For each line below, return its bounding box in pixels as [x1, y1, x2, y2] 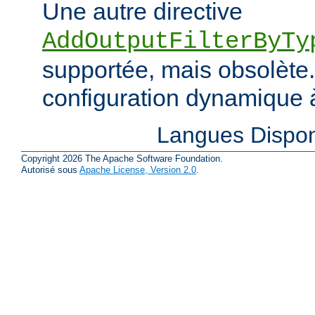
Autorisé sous [21, 165, 79, 176]
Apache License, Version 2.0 [79, 165, 196, 176]
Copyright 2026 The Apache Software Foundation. [21, 153, 223, 165]
